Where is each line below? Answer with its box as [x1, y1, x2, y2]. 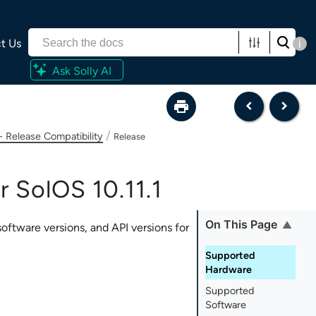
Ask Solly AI [52, 63, 111, 78]
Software [205, 299, 247, 311]
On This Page [205, 217, 278, 232]
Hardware [205, 264, 253, 276]
